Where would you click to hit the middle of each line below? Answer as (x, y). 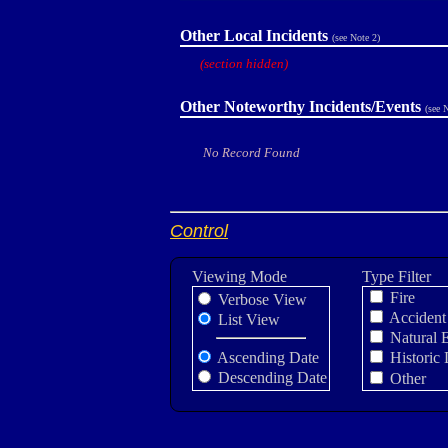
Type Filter (396, 276)
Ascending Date (266, 357)
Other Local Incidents (254, 35)
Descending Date (270, 377)
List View (247, 319)
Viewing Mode (239, 276)
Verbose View (260, 299)
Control (199, 231)
